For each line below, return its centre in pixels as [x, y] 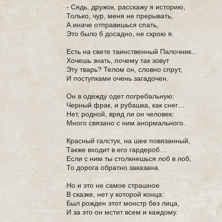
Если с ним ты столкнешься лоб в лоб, [129, 159]
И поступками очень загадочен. [118, 78]
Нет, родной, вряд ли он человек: [120, 114]
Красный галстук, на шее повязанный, [129, 141]
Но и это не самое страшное [113, 185]
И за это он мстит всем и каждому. [122, 212]
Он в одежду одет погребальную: [121, 96]
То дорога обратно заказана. [113, 167]
